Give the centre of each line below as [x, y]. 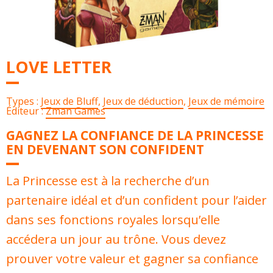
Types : [24, 101]
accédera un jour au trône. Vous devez [116, 239]
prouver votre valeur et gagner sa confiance [132, 259]
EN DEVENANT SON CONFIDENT [105, 149]
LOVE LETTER [59, 67]
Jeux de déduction [144, 101]
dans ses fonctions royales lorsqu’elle [113, 220]
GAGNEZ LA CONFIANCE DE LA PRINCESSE [135, 135]
